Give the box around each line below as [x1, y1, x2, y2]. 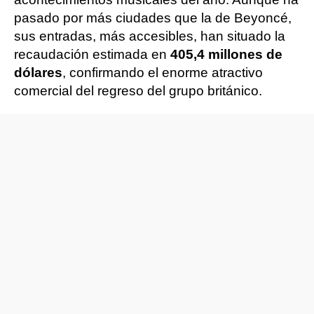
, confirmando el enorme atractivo [62, 65, 263, 80]
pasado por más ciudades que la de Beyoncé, [14, 11, 292, 25]
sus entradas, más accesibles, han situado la [14, 29, 285, 43]
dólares [14, 65, 62, 80]
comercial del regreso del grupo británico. [14, 83, 262, 98]
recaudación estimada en [14, 47, 170, 62]
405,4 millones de [170, 47, 282, 62]
